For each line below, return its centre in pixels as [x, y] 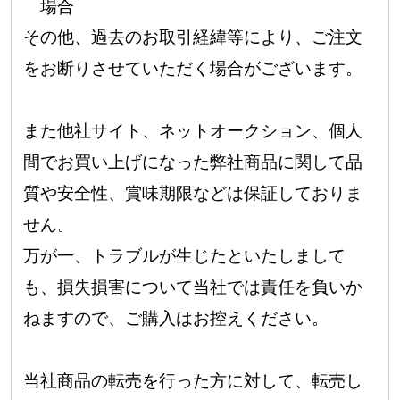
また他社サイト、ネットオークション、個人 [193, 131]
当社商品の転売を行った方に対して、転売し [193, 381]
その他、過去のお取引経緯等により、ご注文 [193, 37]
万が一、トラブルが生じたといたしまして [185, 256]
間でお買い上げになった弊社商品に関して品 [193, 162]
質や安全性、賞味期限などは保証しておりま [193, 194]
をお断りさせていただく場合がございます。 [193, 69]
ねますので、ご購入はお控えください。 [176, 319]
